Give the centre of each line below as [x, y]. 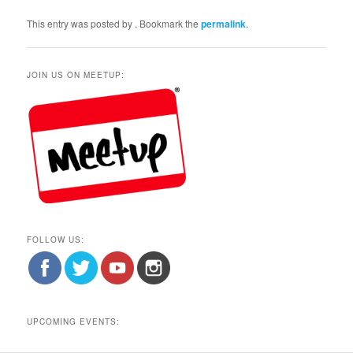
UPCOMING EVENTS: [74, 321]
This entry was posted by [81, 23]
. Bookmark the [168, 23]
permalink [224, 23]
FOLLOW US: [56, 240]
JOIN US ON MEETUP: [76, 75]
